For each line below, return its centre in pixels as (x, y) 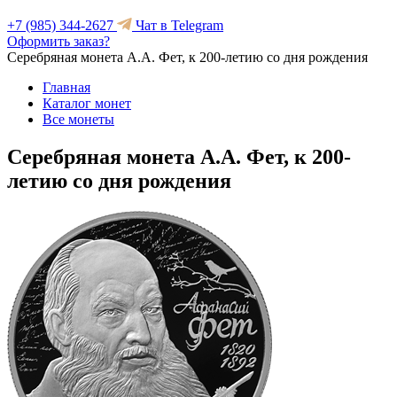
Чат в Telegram (178, 25)
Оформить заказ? (58, 41)
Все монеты (78, 119)
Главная (66, 87)
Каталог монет (87, 103)
